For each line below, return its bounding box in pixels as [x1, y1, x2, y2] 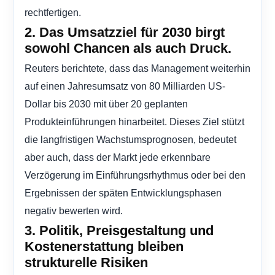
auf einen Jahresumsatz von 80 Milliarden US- [25, 80, 225, 92]
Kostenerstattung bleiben [25, 239, 184, 255]
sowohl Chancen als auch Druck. [25, 41, 231, 56]
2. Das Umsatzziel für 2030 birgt [25, 25, 225, 41]
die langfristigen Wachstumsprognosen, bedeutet [25, 134, 236, 145]
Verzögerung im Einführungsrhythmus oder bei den [25, 169, 246, 181]
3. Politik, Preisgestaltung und [25, 223, 214, 239]
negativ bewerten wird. [25, 205, 123, 217]
